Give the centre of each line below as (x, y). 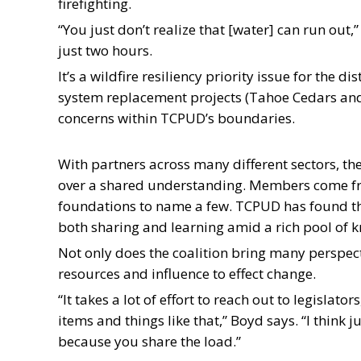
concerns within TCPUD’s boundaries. (176, 118)
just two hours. (105, 50)
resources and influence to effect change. (187, 274)
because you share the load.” (149, 341)
